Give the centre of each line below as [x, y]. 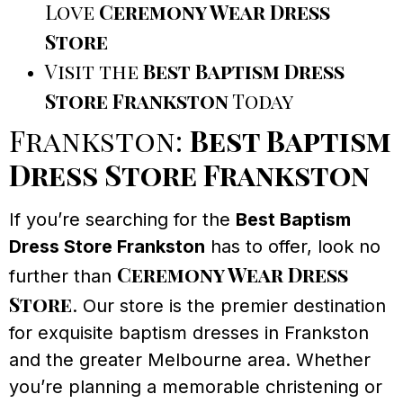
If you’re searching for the [122, 220]
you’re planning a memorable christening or [196, 387]
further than [63, 277]
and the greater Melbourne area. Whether [190, 360]
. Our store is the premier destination [229, 306]
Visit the [94, 72]
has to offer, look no [293, 247]
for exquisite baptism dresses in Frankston [189, 333]
